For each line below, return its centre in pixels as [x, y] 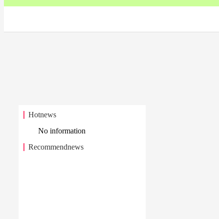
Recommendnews [56, 147]
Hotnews [42, 115]
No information [62, 131]
